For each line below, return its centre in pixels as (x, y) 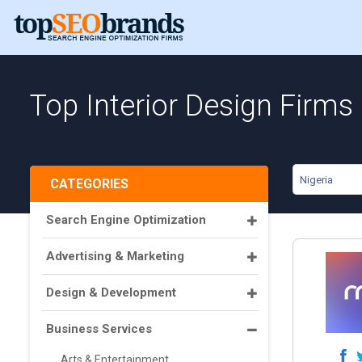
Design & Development (111, 293)
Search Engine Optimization (126, 220)
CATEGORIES (89, 184)
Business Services (99, 329)
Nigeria (316, 180)
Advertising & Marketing (115, 256)
